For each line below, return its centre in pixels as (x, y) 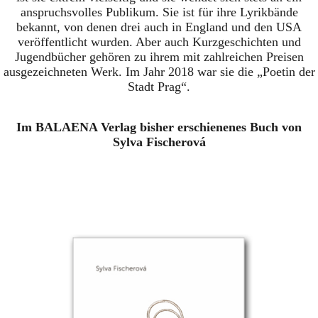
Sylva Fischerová (159, 142)
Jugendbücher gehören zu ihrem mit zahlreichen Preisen (159, 56)
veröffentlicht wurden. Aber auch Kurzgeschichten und (159, 42)
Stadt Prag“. (159, 86)
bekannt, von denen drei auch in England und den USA (159, 27)
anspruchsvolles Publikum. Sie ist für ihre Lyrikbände (159, 12)
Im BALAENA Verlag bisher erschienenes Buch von (159, 127)
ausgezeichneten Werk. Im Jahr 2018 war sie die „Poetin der (159, 71)
